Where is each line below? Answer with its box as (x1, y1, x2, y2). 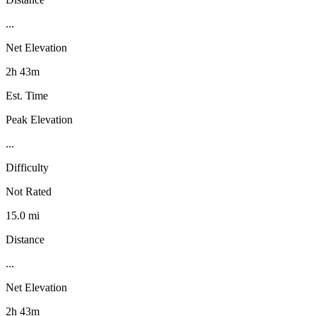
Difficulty (6, 161, 49, 174)
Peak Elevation (6, 113, 73, 126)
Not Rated (6, 185, 51, 197)
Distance (6, 233, 44, 245)
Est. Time (6, 89, 48, 102)
